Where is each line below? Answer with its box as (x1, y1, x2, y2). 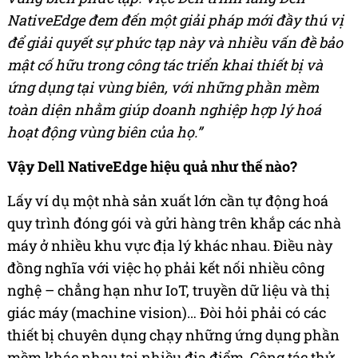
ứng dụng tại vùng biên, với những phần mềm (7, 78, 319, 97)
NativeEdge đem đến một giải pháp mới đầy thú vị (7, 10, 344, 30)
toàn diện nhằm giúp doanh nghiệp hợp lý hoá (7, 100, 321, 120)
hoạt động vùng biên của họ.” (7, 122, 202, 142)
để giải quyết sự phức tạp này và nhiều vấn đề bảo (7, 33, 343, 53)
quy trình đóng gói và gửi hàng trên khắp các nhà (7, 213, 341, 233)
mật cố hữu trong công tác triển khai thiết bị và (7, 55, 323, 75)
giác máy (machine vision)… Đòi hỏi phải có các (7, 303, 326, 323)
